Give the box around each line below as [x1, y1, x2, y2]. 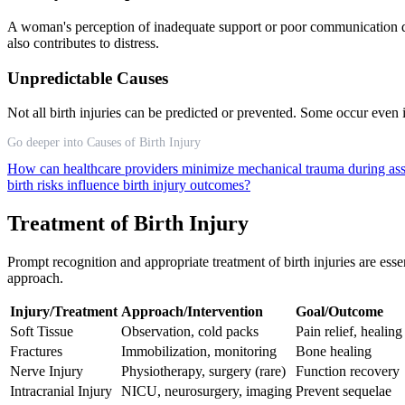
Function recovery [296, 363, 400, 380]
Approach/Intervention [121, 304, 263, 320]
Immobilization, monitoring [121, 344, 277, 360]
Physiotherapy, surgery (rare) [121, 363, 286, 380]
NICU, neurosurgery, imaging [121, 383, 292, 400]
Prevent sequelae [296, 383, 391, 400]
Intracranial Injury [10, 383, 112, 400]
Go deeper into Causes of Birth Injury [7, 136, 201, 150]
